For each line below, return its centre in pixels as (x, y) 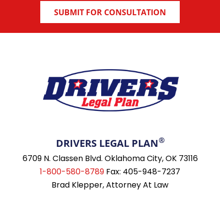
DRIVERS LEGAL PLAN (107, 143)
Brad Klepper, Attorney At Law (110, 185)
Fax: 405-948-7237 (142, 171)
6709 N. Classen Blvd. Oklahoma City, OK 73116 (110, 158)
